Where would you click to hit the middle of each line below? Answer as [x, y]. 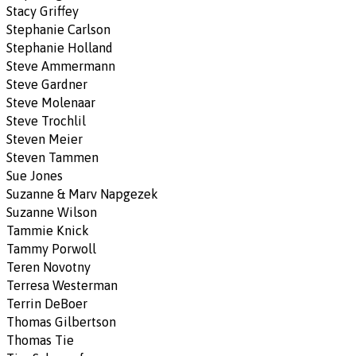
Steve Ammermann [61, 66]
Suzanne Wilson [52, 213]
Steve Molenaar [51, 103]
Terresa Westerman [62, 286]
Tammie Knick [48, 231]
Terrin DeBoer [47, 304]
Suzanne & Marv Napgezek [82, 194]
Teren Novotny [48, 267]
